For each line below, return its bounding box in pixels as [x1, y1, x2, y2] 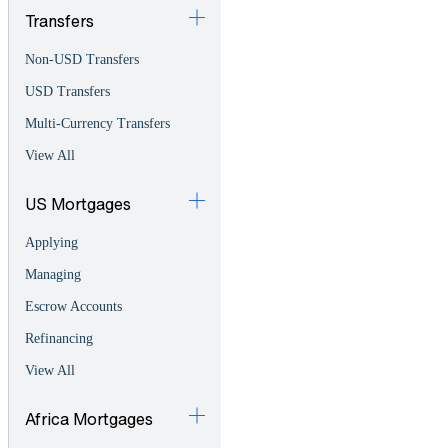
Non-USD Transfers [25, 52, 139, 68]
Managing [25, 267, 81, 283]
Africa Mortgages [25, 406, 153, 431]
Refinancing [25, 331, 93, 347]
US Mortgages [25, 191, 131, 216]
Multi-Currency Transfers [25, 116, 170, 132]
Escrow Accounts [25, 299, 122, 315]
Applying [25, 235, 78, 251]
